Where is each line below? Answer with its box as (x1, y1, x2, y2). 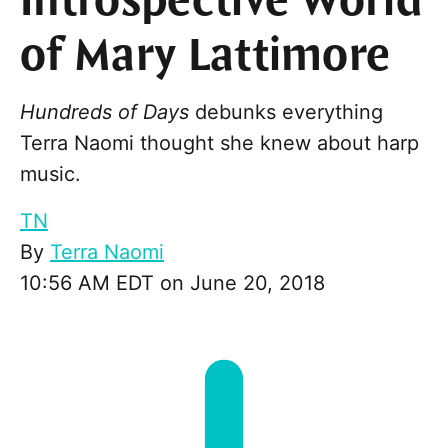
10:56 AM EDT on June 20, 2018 (20, 271, 325, 296)
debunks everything (189, 100, 383, 125)
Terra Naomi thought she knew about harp (20, 131, 419, 156)
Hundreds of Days (20, 100, 189, 125)
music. (20, 162, 81, 187)
